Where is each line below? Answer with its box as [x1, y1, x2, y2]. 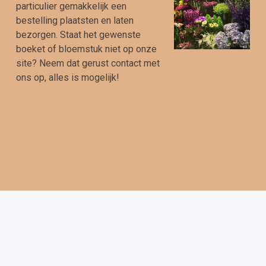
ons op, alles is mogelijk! [16, 72, 119, 83]
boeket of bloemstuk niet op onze [16, 43, 157, 55]
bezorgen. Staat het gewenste [16, 29, 141, 40]
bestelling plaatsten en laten [16, 15, 134, 26]
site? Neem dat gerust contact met [16, 58, 160, 69]
